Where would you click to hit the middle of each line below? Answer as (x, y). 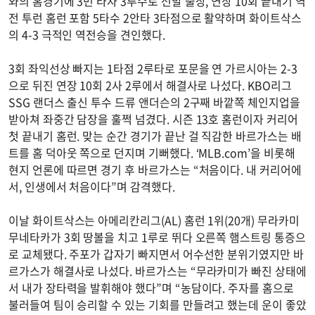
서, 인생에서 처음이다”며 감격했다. (93, 187)
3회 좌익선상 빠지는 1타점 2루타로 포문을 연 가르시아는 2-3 (153, 69)
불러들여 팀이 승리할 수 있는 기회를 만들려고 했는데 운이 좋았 (157, 305)
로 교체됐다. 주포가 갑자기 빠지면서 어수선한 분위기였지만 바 (156, 254)
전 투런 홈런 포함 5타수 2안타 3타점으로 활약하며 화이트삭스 (155, 18)
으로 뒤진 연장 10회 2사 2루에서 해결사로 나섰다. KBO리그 (150, 85)
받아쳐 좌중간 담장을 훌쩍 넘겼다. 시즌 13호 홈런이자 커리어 (153, 119)
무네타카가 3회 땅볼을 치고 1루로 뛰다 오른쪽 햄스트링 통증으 (157, 237)
